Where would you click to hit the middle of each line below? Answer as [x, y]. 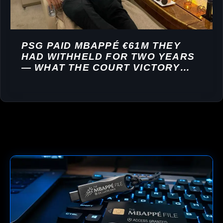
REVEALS [46, 79]
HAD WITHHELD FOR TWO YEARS [108, 57]
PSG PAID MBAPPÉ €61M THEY [101, 46]
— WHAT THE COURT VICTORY [101, 68]
